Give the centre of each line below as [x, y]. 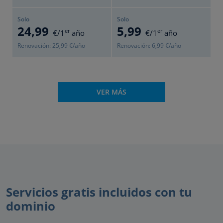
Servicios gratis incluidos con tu [99, 192]
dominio [31, 206]
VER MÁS [111, 92]
